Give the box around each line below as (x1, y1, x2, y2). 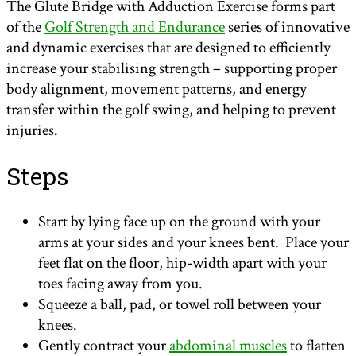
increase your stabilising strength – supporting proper (6, 58, 337, 79)
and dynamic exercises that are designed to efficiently (6, 37, 331, 59)
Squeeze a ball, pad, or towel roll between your (38, 294, 321, 315)
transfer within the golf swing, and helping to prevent (6, 99, 336, 121)
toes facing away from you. (38, 273, 203, 295)
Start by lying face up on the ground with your (38, 211, 320, 233)
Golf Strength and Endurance (44, 17, 225, 38)
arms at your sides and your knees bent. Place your (38, 232, 349, 253)
